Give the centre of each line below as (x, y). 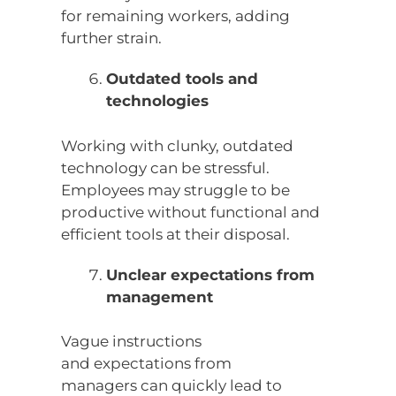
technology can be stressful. (166, 168)
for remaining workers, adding (176, 16)
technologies (158, 101)
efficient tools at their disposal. (176, 234)
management (160, 297)
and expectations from (147, 364)
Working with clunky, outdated (178, 145)
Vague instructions (132, 342)
